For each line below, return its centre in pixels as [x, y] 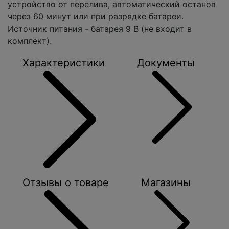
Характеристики [64, 63]
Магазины [166, 183]
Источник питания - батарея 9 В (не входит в [100, 29]
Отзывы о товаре [66, 183]
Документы [166, 63]
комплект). [30, 41]
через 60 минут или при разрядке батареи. [96, 17]
